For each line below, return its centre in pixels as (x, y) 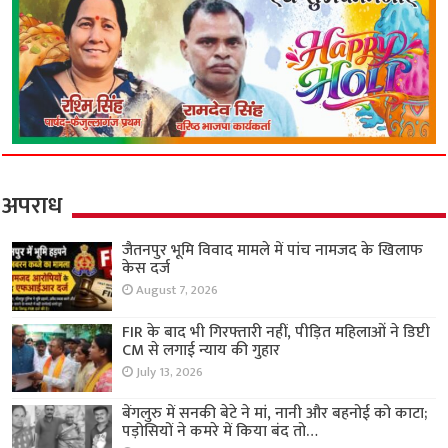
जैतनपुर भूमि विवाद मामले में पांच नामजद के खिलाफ (273, 251)
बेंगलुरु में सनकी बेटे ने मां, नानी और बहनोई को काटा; (275, 413)
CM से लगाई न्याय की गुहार (201, 350)
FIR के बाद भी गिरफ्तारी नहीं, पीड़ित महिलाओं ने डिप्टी (276, 332)
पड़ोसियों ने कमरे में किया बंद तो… (220, 431)
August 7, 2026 (177, 291)
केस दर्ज (146, 269)
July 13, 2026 (170, 372)
